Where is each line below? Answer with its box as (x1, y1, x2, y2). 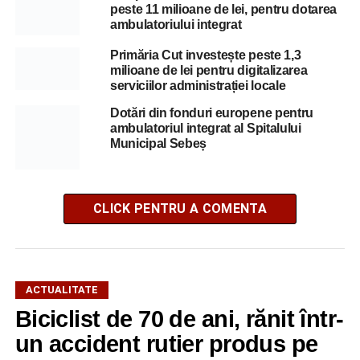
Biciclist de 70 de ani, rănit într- (14, 305, 344, 332)
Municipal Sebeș (109, 136, 207, 150)
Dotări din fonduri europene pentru (109, 105, 313, 120)
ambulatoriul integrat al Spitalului (109, 121, 301, 135)
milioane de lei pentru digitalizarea (109, 63, 308, 77)
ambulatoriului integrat (109, 17, 242, 31)
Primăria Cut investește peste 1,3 (109, 47, 301, 62)
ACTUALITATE (25, 283, 98, 296)
